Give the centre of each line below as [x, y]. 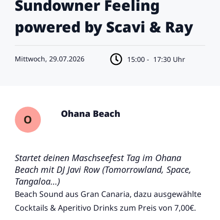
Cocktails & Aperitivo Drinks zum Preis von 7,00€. [105, 208]
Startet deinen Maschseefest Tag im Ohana [98, 158]
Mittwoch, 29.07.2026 [50, 59]
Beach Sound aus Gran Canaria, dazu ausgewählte [108, 194]
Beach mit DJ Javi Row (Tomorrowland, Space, [103, 170]
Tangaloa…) [37, 181]
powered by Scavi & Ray [104, 27]
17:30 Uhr [167, 59]
